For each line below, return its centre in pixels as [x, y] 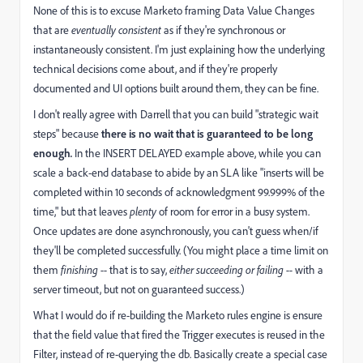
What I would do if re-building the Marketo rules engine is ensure [178, 315]
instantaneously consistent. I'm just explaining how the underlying [179, 49]
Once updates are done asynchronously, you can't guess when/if [176, 231]
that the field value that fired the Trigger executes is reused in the [179, 335]
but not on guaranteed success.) [174, 289]
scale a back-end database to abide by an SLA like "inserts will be [179, 173]
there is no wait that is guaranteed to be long [207, 133]
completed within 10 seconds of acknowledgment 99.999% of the [179, 192]
